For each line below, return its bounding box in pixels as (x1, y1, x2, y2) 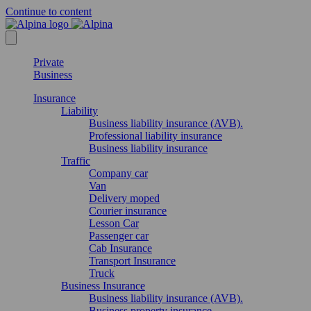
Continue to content (6, 6, 92, 17)
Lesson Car (89, 217, 139, 229)
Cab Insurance (89, 242, 152, 254)
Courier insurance (89, 205, 167, 217)
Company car (89, 167, 148, 179)
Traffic (61, 155, 90, 167)
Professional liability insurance (89, 130, 222, 142)
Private (33, 56, 64, 68)
